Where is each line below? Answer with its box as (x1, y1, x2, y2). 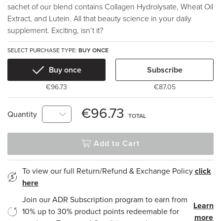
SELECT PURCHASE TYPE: (7, 47, 78, 54)
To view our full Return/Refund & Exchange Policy (22, 166, 195, 176)
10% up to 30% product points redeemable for (22, 207, 179, 217)
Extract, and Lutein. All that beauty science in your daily (7, 14, 191, 24)
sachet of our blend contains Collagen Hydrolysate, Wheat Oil (7, 2, 213, 12)
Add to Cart (93, 139, 140, 148)
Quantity (7, 109, 37, 119)
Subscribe (147, 65, 183, 75)
